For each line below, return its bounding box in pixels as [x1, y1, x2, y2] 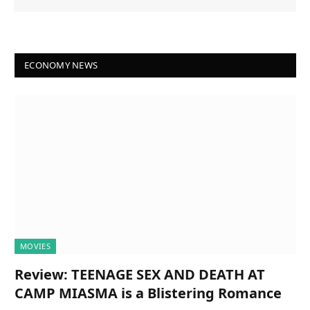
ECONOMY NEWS [24, 59, 98, 72]
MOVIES [20, 241, 51, 252]
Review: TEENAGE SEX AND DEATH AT [15, 265, 265, 284]
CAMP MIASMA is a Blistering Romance [15, 284, 282, 303]
